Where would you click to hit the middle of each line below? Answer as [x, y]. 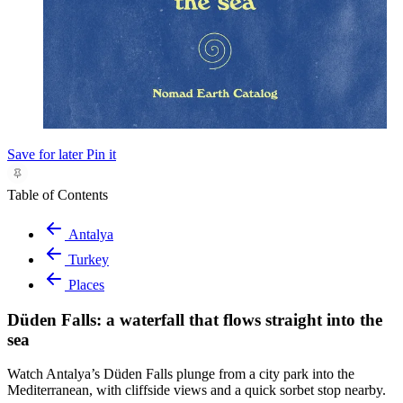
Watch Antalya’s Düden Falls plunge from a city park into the [181, 374]
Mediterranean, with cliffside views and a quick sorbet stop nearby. [197, 390]
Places [86, 284]
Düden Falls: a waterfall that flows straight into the [195, 319]
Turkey [89, 259]
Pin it [101, 154]
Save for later [45, 154]
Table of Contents [58, 194]
